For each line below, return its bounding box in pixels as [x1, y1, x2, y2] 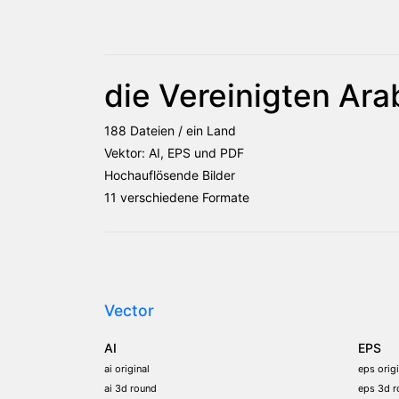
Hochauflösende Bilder [104, 167, 235, 183]
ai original [104, 362, 150, 375]
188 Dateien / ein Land [104, 122, 236, 138]
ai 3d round [104, 381, 157, 395]
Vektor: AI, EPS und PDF [104, 144, 244, 160]
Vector [104, 300, 154, 320]
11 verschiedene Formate [104, 189, 249, 205]
